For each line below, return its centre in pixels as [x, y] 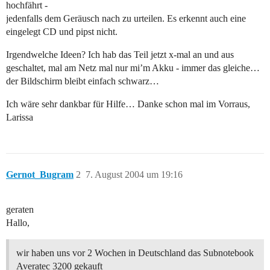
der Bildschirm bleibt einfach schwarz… [83, 81]
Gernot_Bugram [40, 175]
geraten [20, 210]
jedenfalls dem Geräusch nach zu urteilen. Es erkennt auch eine [126, 19]
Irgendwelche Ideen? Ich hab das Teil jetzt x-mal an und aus [120, 55]
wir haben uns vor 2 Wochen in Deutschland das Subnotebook [135, 253]
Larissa [20, 118]
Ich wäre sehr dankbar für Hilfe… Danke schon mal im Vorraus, [128, 104]
